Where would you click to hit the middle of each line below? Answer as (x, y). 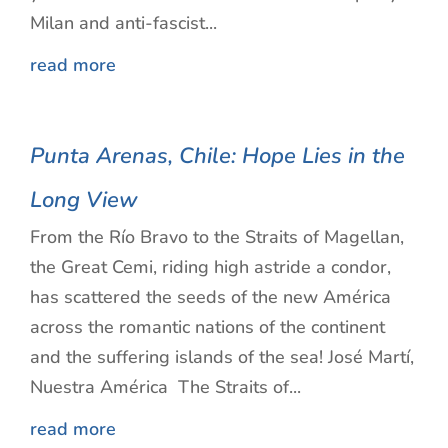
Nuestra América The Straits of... (165, 386)
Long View (84, 199)
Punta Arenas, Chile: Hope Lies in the (217, 155)
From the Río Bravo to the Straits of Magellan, (217, 236)
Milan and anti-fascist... (123, 22)
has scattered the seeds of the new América (210, 296)
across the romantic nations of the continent (207, 326)
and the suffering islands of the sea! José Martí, (222, 356)
